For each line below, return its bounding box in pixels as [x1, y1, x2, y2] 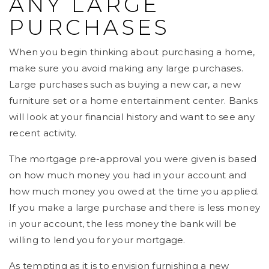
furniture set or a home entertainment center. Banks [9, 94, 258, 106]
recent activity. [9, 127, 76, 139]
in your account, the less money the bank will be [9, 217, 237, 229]
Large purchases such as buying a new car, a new [9, 78, 241, 90]
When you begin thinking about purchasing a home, [9, 46, 255, 58]
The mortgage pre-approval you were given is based [9, 153, 257, 165]
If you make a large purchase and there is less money [9, 201, 260, 213]
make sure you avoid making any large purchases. [9, 62, 243, 74]
